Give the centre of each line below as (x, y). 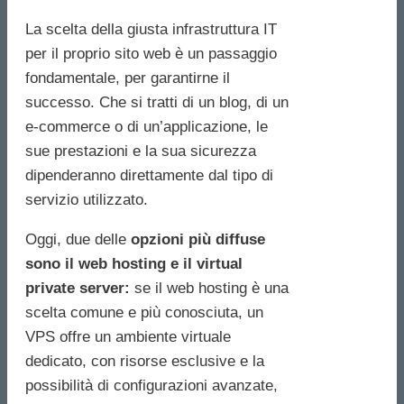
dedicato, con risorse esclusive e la (145, 362)
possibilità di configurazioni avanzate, (151, 386)
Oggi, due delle (76, 240)
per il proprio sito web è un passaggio (151, 54)
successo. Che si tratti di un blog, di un (157, 103)
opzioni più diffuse (196, 240)
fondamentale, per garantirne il (128, 78)
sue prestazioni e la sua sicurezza (141, 151)
